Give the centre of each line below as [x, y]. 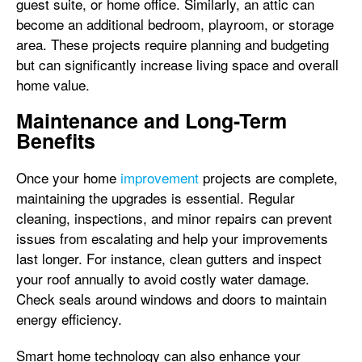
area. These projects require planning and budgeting [173, 44]
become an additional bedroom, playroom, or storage [175, 24]
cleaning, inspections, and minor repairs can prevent [174, 218]
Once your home [68, 177]
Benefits [56, 141]
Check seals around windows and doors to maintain [171, 299]
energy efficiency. [69, 319]
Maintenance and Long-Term [152, 120]
